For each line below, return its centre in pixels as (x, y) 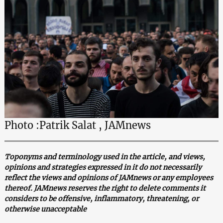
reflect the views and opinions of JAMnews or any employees (109, 177)
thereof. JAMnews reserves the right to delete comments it (105, 188)
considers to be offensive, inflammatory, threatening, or (101, 198)
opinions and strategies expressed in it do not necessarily (103, 167)
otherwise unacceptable (45, 209)
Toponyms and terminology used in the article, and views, (105, 157)
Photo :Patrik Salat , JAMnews (77, 125)
